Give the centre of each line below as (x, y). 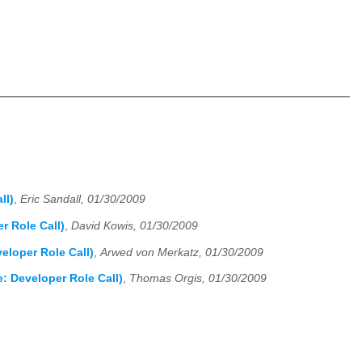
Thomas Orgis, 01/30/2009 (198, 279)
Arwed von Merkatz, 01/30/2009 (182, 252)
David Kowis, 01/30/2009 (135, 226)
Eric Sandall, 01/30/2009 (83, 200)
